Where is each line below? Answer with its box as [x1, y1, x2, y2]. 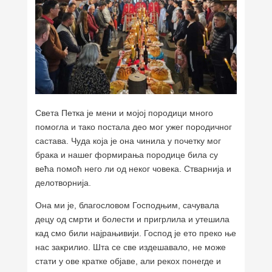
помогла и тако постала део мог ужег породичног [35, 121, 233, 132]
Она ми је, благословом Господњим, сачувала [35, 200, 220, 210]
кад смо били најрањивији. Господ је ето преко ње [35, 228, 237, 238]
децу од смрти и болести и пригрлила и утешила [35, 214, 230, 224]
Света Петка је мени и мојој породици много [35, 107, 214, 118]
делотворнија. [35, 177, 92, 188]
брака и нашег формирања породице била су [35, 149, 219, 160]
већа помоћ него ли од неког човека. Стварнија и [35, 163, 232, 174]
